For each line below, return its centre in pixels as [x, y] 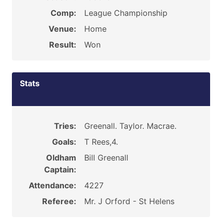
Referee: [59, 201]
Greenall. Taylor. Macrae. [130, 126]
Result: [62, 45]
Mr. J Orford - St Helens [129, 201]
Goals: [64, 142]
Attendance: [52, 185]
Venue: [62, 29]
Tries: [65, 126]
